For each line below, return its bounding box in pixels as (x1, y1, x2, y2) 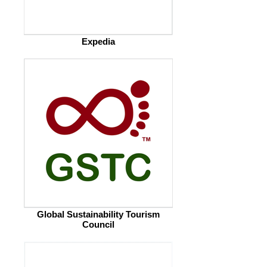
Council (82, 219, 114, 229)
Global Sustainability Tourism (37, 209, 160, 219)
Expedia (82, 36, 115, 46)
